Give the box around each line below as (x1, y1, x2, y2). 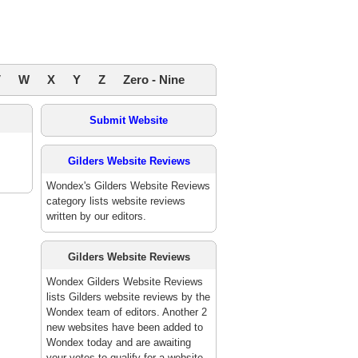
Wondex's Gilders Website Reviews (46, 180, 210, 192)
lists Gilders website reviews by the (46, 291, 210, 303)
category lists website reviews (46, 195, 185, 207)
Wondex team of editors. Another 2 (46, 306, 207, 318)
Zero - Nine (123, 73, 185, 86)
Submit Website (89, 114, 168, 126)
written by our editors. (46, 210, 146, 222)
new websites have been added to (46, 321, 203, 333)
